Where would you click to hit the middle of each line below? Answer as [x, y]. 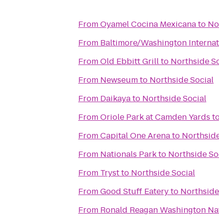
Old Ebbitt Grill [130, 61]
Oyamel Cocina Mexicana [148, 24]
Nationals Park [128, 154]
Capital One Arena [135, 136]
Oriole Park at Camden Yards [155, 117]
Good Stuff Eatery [134, 191]
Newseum [119, 80]
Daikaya [115, 99]
